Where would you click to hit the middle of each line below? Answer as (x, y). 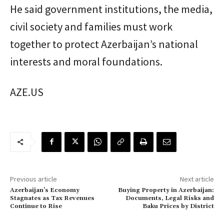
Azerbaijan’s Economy (45, 190)
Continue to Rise (36, 206)
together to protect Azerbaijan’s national (104, 44)
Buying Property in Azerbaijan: (166, 190)
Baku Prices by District (178, 206)
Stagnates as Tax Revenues (52, 198)
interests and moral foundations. (86, 61)
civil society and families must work (91, 26)
